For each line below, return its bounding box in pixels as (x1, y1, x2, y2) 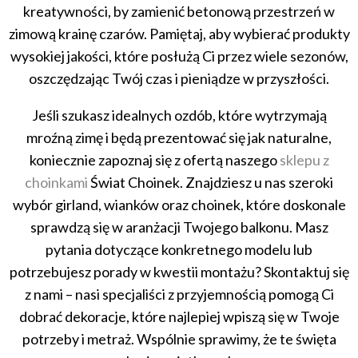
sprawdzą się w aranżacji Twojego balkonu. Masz (30, 218, 328, 237)
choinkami (25, 173, 88, 192)
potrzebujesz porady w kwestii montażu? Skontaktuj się (9, 263, 349, 281)
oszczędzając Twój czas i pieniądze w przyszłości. (29, 70, 329, 88)
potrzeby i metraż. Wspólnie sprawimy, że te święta (22, 330, 336, 348)
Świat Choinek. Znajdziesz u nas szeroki (88, 173, 333, 192)
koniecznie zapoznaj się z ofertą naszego (29, 151, 280, 169)
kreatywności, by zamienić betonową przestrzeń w (23, 2, 335, 21)
